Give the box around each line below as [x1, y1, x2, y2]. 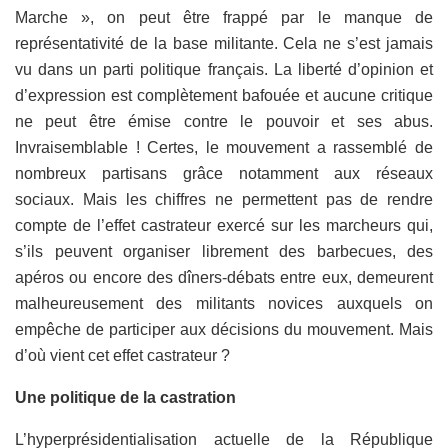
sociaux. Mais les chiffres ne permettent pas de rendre [15, 190, 433, 208]
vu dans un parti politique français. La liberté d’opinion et [15, 60, 433, 78]
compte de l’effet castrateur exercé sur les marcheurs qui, [15, 216, 433, 234]
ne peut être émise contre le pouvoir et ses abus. [15, 112, 433, 130]
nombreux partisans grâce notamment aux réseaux [15, 164, 433, 182]
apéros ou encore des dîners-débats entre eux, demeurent [15, 268, 433, 286]
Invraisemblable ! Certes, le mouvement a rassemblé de [15, 138, 433, 156]
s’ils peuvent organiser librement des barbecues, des [15, 242, 433, 260]
